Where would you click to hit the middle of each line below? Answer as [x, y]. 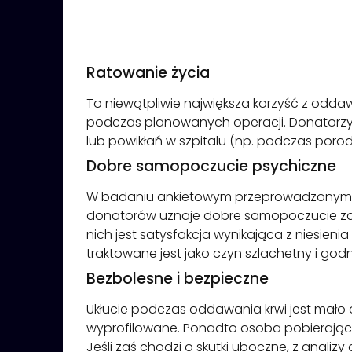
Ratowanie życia [148, 72]
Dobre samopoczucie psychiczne [211, 166]
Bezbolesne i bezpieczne [178, 278]
